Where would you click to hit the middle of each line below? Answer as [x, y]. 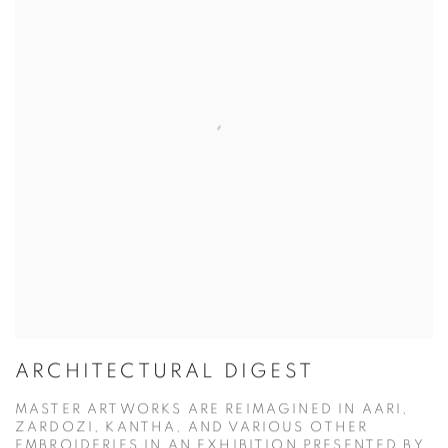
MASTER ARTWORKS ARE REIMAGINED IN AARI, [212, 410]
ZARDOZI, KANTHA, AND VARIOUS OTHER [192, 428]
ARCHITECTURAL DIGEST [164, 372]
